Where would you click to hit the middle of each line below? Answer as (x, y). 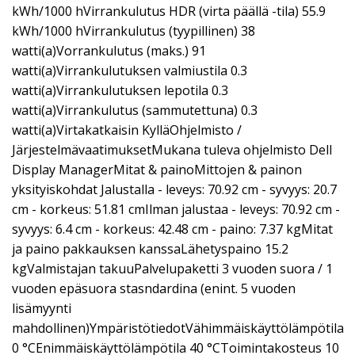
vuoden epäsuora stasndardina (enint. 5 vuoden (154, 288)
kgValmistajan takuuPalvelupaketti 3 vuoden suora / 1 (172, 268)
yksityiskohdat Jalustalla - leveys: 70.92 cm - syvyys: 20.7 (174, 189)
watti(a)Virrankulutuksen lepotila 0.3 (120, 90)
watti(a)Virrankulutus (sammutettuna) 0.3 (135, 110)
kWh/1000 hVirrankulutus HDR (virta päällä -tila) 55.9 (169, 11)
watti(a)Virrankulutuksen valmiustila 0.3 (130, 70)
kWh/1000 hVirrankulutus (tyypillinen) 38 (134, 31)
